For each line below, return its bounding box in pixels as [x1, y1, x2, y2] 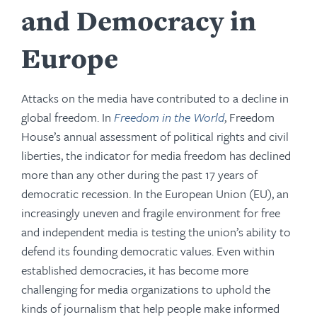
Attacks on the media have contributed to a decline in [21, 89, 289, 107]
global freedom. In [21, 108, 114, 126]
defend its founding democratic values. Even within [21, 242, 275, 260]
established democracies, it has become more [21, 261, 248, 279]
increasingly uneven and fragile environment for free [21, 204, 280, 221]
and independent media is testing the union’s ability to [21, 223, 291, 241]
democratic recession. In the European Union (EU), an [21, 185, 289, 202]
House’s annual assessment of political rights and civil [21, 127, 289, 145]
